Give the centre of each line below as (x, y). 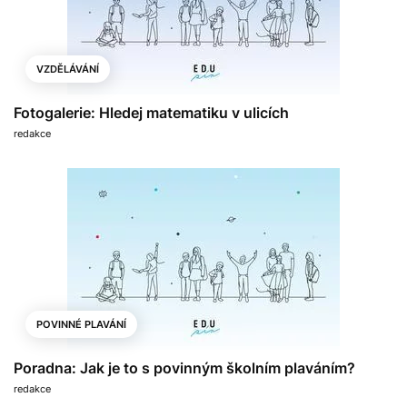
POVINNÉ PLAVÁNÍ (81, 324)
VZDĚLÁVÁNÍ (68, 69)
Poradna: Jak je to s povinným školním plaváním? (184, 367)
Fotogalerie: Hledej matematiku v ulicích (151, 112)
